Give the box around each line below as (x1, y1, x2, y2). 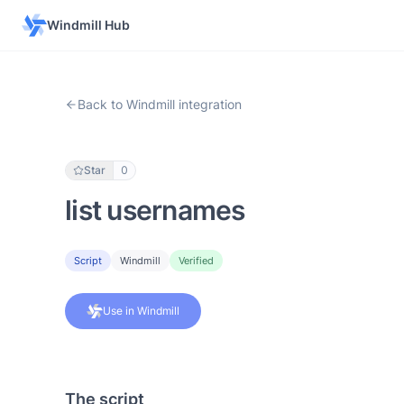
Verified (179, 254, 214, 267)
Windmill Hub (47, 17, 130, 32)
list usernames (65, 193, 245, 226)
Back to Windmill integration (78, 96, 242, 112)
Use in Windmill (103, 304, 179, 317)
